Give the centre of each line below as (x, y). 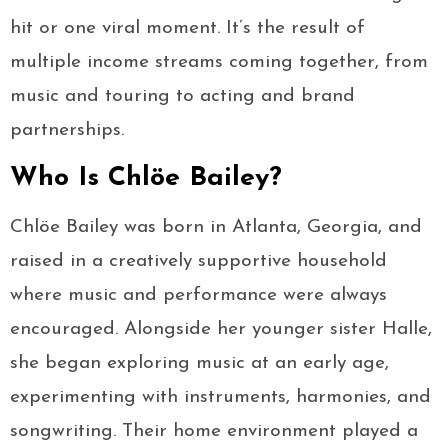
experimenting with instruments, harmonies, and (220, 398)
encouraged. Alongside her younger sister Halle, (221, 330)
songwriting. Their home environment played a (214, 432)
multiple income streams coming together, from (219, 63)
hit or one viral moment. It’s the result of (187, 29)
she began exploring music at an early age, (199, 364)
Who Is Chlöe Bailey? (146, 179)
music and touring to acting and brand (182, 97)
